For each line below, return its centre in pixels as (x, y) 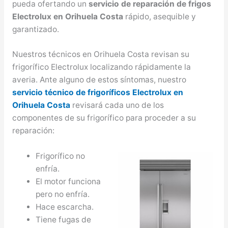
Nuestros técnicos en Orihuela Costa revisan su (101, 54)
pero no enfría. (63, 194)
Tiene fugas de (64, 220)
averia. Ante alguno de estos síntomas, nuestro (99, 80)
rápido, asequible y (159, 16)
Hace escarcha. (65, 207)
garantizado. (35, 29)
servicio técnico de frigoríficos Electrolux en (97, 93)
